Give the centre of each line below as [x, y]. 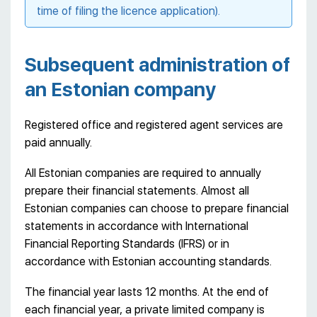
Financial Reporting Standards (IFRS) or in [127, 243]
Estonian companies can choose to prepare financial [157, 208]
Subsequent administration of [157, 64]
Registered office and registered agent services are [154, 125]
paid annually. [58, 142]
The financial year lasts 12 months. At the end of [147, 292]
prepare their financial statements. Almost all [137, 190]
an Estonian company [120, 89]
